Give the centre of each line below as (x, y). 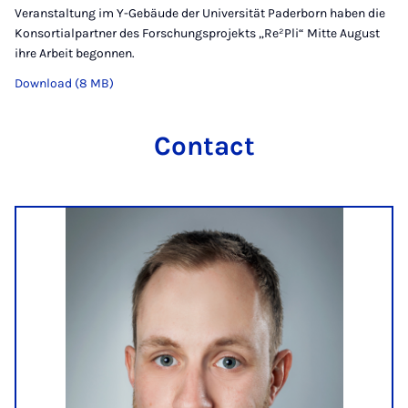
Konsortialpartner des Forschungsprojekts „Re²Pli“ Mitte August (197, 34)
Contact (204, 146)
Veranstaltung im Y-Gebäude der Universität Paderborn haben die (200, 14)
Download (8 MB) (64, 84)
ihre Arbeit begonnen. (75, 54)
